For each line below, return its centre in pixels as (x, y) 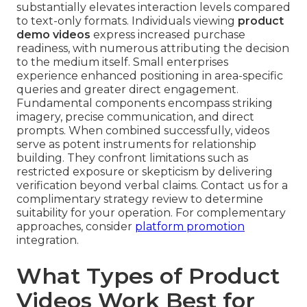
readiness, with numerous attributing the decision (153, 49)
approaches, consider (76, 227)
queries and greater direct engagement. (127, 90)
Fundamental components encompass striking (145, 103)
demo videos (53, 35)
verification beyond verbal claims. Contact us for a (152, 186)
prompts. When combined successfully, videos (143, 131)
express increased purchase (168, 35)
